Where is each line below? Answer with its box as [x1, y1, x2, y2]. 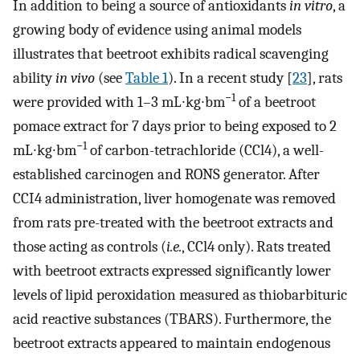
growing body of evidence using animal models [13, 21, 301, 39]
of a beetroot [235, 93, 316, 112]
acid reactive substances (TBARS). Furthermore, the [13, 310, 331, 329]
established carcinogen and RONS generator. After [13, 166, 320, 184]
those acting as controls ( [13, 238, 166, 256]
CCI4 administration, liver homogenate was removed [13, 190, 336, 208]
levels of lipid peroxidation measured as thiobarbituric [13, 286, 347, 305]
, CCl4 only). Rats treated [182, 238, 331, 256]
